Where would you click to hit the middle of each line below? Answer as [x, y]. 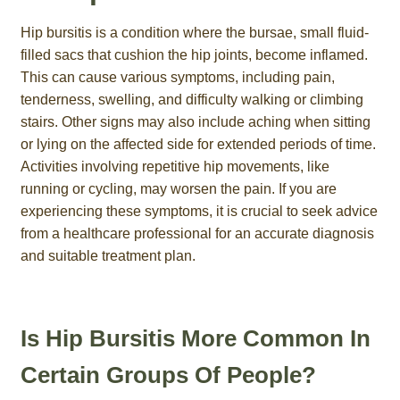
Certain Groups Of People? [168, 375]
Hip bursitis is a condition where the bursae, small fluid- [194, 33]
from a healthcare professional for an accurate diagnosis [197, 234]
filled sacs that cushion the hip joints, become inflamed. [194, 55]
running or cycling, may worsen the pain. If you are [178, 189]
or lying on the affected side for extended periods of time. [198, 145]
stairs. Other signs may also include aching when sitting [195, 122]
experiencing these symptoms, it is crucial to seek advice [199, 212]
